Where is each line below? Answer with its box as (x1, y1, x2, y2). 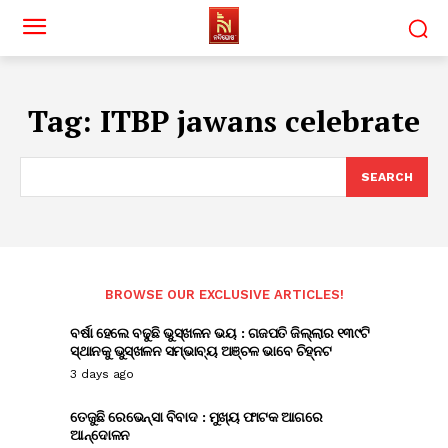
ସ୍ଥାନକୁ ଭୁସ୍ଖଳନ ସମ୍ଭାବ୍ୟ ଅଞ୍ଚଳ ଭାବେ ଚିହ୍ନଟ (70, 341, 332, 360)
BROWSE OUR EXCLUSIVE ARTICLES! (104, 287, 344, 302)
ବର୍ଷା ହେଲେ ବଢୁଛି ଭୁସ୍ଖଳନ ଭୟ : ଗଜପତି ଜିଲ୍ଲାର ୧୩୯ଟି (70, 323, 370, 342)
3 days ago (70, 367, 134, 381)
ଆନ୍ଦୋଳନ (70, 425, 130, 444)
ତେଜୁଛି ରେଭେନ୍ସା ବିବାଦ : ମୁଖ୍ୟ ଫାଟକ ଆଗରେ (70, 407, 322, 426)
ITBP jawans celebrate (100, 101, 420, 141)
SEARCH (361, 170, 413, 184)
